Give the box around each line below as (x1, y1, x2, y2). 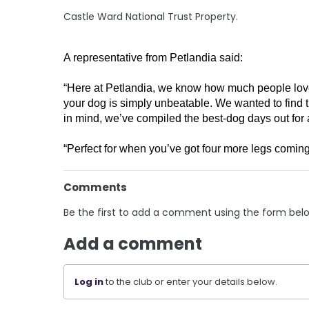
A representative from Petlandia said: (63, 51, 243, 63)
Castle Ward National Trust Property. (63, 9, 238, 23)
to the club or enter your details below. (103, 275, 277, 288)
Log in (74, 275, 103, 288)
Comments (63, 179, 127, 195)
